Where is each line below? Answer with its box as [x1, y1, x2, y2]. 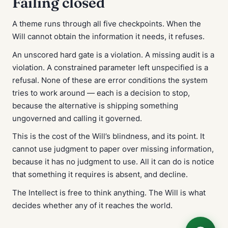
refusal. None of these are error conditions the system [12, 75, 208, 85]
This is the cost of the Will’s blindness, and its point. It [12, 132, 205, 141]
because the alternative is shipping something [12, 101, 178, 110]
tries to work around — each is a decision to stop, [12, 88, 190, 98]
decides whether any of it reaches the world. [12, 201, 173, 211]
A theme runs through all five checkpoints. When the [12, 19, 201, 28]
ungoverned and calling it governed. [12, 113, 142, 123]
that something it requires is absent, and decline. [12, 170, 188, 180]
